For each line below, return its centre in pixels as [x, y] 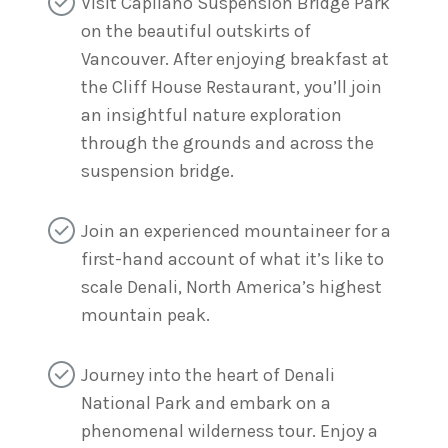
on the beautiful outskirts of [196, 30]
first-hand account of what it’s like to [232, 259]
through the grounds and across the [227, 142]
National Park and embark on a [206, 403]
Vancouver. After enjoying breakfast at [235, 58]
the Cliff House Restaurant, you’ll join [231, 86]
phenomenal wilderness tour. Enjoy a [229, 431]
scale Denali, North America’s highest [231, 287]
